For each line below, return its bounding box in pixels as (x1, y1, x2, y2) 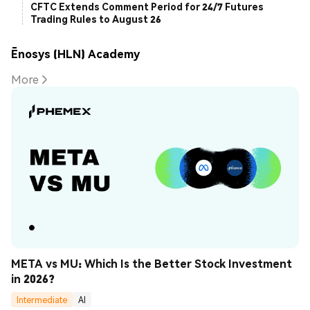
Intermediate (17, 294, 67, 305)
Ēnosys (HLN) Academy (11, 46, 140, 61)
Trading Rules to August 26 (30, 12, 161, 26)
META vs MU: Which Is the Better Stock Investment (11, 256, 292, 271)
